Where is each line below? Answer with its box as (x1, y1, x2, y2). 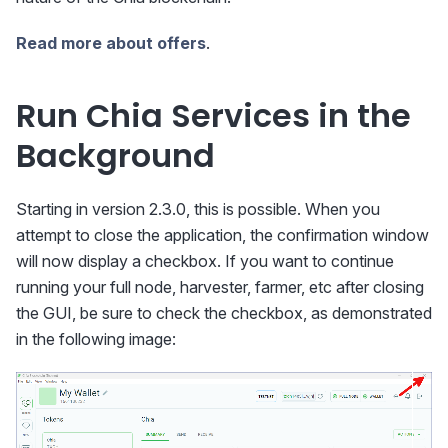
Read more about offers (16, 33, 206, 54)
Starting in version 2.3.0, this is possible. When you (16, 199, 380, 220)
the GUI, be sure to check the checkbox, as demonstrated (16, 303, 432, 324)
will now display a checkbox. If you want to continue (16, 251, 394, 272)
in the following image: (16, 329, 176, 350)
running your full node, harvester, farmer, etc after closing (16, 277, 424, 298)
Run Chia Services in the (16, 93, 411, 139)
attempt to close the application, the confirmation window (16, 225, 429, 246)
